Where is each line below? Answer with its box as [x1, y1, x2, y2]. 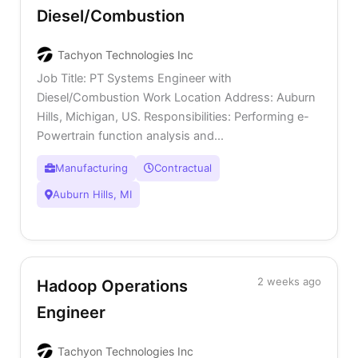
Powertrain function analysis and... [37, 128, 224, 143]
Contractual [154, 161, 212, 174]
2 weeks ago [257, 274, 321, 288]
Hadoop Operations [37, 276, 188, 296]
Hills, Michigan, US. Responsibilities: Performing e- [37, 109, 309, 124]
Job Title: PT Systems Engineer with [37, 70, 232, 86]
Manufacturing [55, 161, 128, 174]
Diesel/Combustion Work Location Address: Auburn [37, 89, 316, 105]
